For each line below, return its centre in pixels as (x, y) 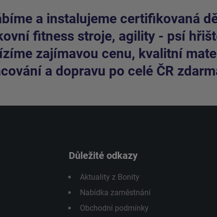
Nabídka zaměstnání (115, 192)
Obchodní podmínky (114, 208)
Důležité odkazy (103, 155)
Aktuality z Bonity (109, 177)
